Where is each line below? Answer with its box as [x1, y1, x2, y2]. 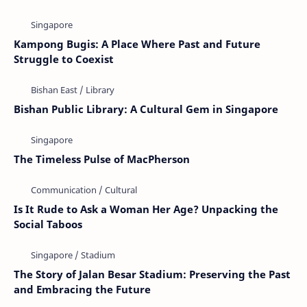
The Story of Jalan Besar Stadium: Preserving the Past [14, 267, 291, 281]
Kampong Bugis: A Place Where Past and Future [14, 37, 260, 51]
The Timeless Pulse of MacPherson [14, 152, 190, 166]
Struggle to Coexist [14, 52, 114, 66]
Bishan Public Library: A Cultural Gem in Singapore [14, 102, 278, 116]
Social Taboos [14, 217, 82, 231]
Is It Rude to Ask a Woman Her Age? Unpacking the [14, 202, 278, 216]
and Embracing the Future [14, 282, 151, 296]
